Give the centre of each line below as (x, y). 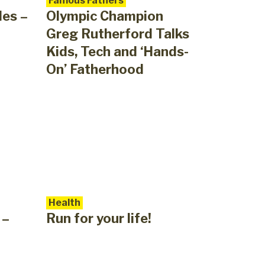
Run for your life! (98, 219)
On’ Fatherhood (95, 70)
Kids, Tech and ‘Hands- (117, 52)
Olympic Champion (104, 16)
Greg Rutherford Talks (117, 34)
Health (64, 203)
